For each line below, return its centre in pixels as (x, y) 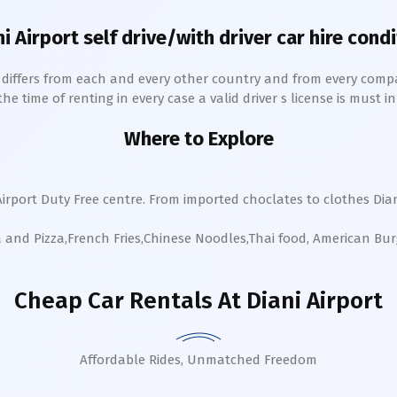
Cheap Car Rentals (113, 301)
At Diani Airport (298, 301)
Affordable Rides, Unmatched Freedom (198, 360)
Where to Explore (198, 139)
